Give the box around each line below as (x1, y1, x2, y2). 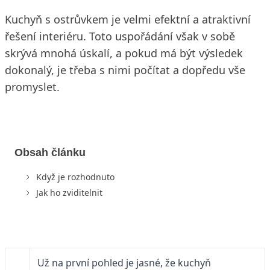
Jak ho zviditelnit (36, 186, 102, 198)
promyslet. (5, 79, 60, 94)
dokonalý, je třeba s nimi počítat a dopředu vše (5, 62, 245, 77)
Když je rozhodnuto (36, 171, 115, 183)
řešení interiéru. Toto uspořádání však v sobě (5, 28, 235, 43)
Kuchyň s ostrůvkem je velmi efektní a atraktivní (5, 11, 251, 27)
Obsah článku (14, 146, 86, 159)
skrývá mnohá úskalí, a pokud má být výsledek (5, 45, 243, 60)
